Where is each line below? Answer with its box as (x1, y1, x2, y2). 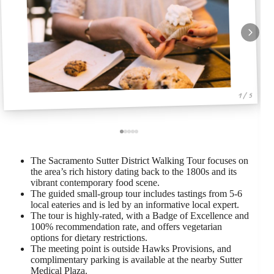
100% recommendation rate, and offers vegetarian (31, 221, 222, 232)
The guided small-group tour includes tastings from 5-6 (31, 188, 242, 199)
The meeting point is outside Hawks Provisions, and (31, 243, 231, 254)
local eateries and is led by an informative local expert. (31, 199, 239, 210)
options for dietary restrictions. (31, 232, 147, 243)
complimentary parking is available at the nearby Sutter (31, 254, 242, 265)
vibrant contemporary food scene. (31, 177, 160, 188)
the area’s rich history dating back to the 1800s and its (31, 166, 237, 177)
